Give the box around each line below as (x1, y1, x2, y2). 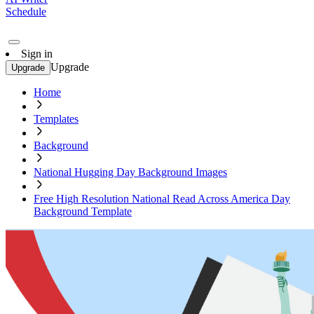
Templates (34, 113, 78, 125)
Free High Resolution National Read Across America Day (34, 193, 290, 205)
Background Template (34, 205, 132, 217)
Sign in (21, 48, 53, 60)
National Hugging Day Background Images (34, 166, 227, 178)
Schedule (6, 6, 46, 18)
